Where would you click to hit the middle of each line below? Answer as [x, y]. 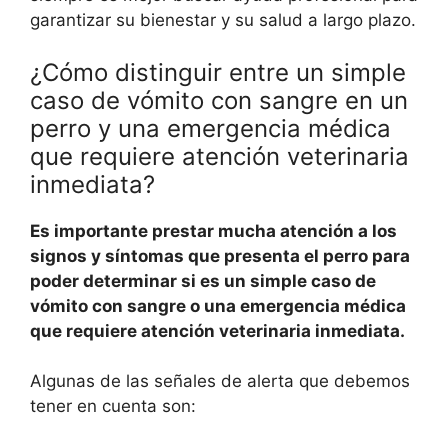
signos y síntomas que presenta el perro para [220, 255]
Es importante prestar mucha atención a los [213, 230]
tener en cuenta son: [113, 406]
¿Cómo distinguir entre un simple [218, 72]
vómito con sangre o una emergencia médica [218, 305]
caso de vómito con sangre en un [219, 100]
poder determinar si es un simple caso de [203, 280]
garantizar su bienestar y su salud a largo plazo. [223, 20]
